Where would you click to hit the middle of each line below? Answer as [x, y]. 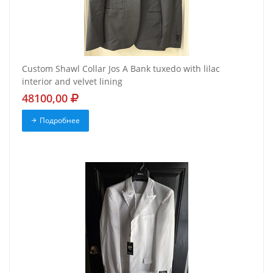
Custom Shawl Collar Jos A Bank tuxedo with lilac [121, 69]
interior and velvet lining [72, 82]
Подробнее [59, 121]
